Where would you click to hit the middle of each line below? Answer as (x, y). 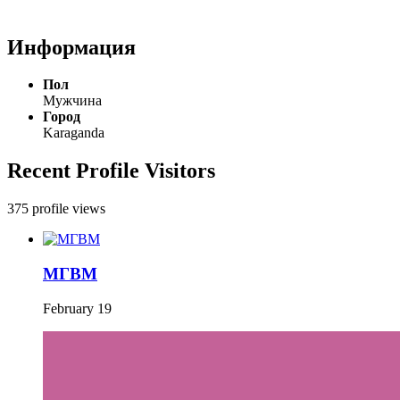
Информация (71, 47)
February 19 (77, 308)
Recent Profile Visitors (111, 171)
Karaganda (74, 133)
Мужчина (72, 101)
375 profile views (56, 209)
